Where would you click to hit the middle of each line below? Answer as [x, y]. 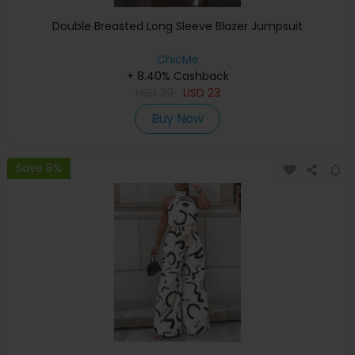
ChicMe [177, 59]
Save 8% [39, 168]
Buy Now [177, 118]
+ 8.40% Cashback [177, 76]
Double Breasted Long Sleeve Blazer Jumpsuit [177, 26]
